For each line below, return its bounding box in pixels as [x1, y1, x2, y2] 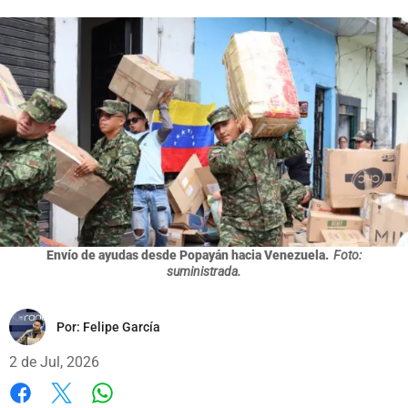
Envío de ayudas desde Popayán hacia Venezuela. [46, 247, 329, 262]
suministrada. [167, 263, 241, 279]
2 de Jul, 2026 [9, 352, 99, 371]
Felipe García [83, 319, 160, 334]
